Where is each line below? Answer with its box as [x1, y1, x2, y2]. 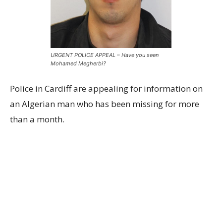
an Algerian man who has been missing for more [10, 98, 199, 110]
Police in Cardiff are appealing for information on [10, 83, 203, 95]
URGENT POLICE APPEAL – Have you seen [51, 52, 159, 59]
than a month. [10, 113, 64, 125]
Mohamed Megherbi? [51, 60, 106, 67]
